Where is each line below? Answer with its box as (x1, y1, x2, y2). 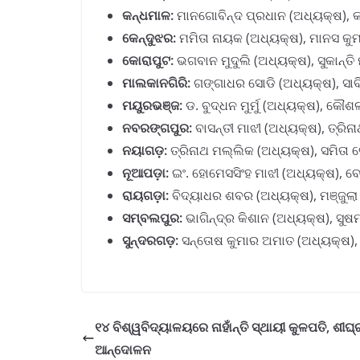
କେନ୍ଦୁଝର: (122, 29, 176, 47)
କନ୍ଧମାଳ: (122, 6, 174, 24)
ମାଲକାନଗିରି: (122, 74, 190, 92)
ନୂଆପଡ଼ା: (122, 164, 169, 182)
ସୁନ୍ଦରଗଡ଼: (122, 231, 178, 249)
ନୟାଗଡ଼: (122, 141, 167, 159)
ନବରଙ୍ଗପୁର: (122, 119, 192, 137)
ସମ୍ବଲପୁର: (122, 209, 182, 227)
